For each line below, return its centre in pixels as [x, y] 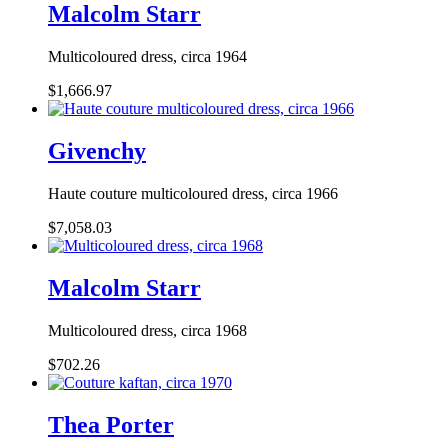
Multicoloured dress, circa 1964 [147, 57]
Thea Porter [111, 424]
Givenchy [97, 151]
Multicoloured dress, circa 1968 [147, 330]
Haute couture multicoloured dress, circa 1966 [193, 193]
